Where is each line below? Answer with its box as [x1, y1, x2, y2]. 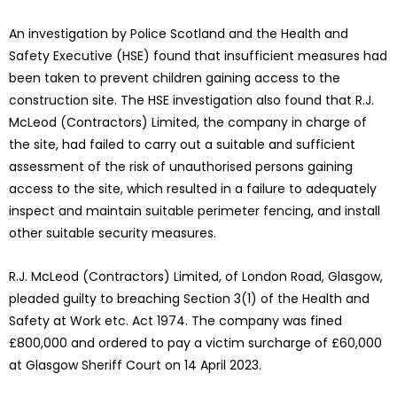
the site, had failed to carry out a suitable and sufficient [9, 136, 355, 154]
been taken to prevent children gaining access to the [9, 69, 340, 88]
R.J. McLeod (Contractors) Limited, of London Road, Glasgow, [9, 268, 383, 286]
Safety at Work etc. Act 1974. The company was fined [9, 312, 342, 331]
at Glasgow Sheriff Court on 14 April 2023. [9, 356, 261, 375]
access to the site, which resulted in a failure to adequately [9, 180, 377, 198]
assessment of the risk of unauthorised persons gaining [9, 158, 353, 176]
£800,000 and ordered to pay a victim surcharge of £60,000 [9, 334, 382, 353]
